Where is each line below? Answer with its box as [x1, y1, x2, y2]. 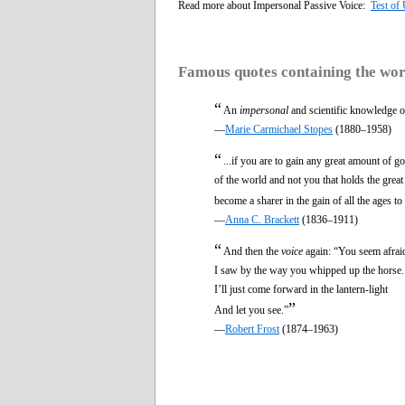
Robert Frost [225, 322, 279, 335]
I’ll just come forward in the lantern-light [214, 282, 388, 296]
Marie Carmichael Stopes [225, 122, 333, 136]
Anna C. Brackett [225, 212, 299, 226]
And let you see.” [214, 303, 288, 316]
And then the [223, 244, 281, 258]
